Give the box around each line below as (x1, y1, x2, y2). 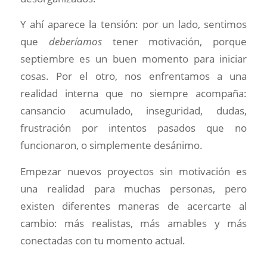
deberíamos (48, 35, 113, 49)
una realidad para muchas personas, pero (20, 182, 247, 196)
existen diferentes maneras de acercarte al (20, 199, 247, 213)
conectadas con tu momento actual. (20, 234, 185, 248)
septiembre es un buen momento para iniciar (20, 52, 247, 66)
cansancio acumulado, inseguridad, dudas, (20, 104, 247, 118)
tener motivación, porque (112, 35, 247, 49)
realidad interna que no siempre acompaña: (20, 86, 247, 101)
